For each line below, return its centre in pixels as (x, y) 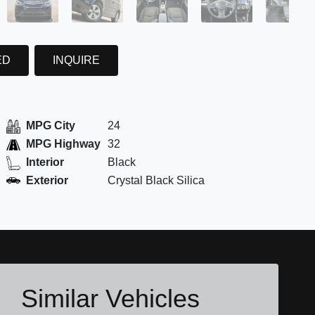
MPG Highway (63, 144)
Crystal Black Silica (156, 181)
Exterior (47, 181)
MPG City (50, 126)
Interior (45, 162)
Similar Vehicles (110, 299)
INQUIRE (76, 60)
